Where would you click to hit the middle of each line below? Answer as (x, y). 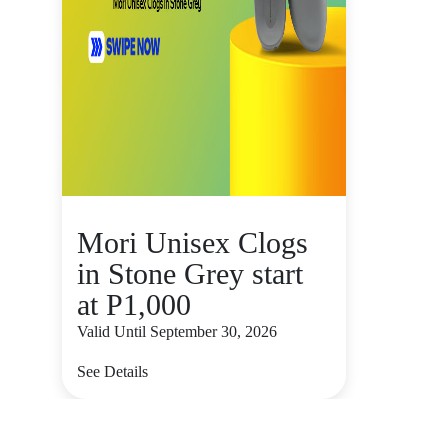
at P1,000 (134, 304)
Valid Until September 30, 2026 (177, 331)
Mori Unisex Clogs (192, 242)
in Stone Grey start (190, 273)
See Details (112, 371)
